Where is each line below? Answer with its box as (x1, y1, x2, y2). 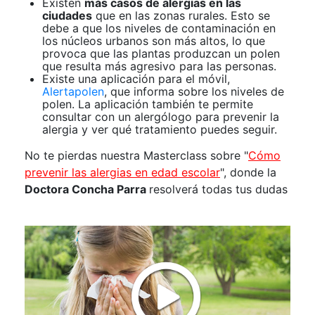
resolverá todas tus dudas (149, 182, 288, 197)
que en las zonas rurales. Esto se (92, 8, 270, 23)
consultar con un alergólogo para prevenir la (42, 110, 279, 124)
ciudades (42, 8, 92, 23)
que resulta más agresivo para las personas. (42, 59, 276, 74)
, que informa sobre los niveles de (104, 84, 284, 99)
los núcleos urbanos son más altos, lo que (42, 34, 265, 49)
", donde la (220, 165, 276, 180)
